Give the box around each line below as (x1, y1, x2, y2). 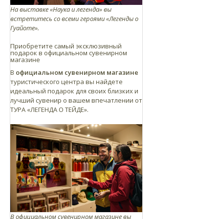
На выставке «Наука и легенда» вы (10, 4, 111, 14)
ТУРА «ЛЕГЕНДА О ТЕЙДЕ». (10, 105, 88, 114)
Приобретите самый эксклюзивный (10, 41, 122, 50)
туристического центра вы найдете (10, 77, 123, 86)
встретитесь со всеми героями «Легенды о (10, 14, 138, 23)
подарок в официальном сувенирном (10, 48, 127, 57)
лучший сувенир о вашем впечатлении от (10, 95, 142, 105)
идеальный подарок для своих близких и (10, 86, 138, 95)
